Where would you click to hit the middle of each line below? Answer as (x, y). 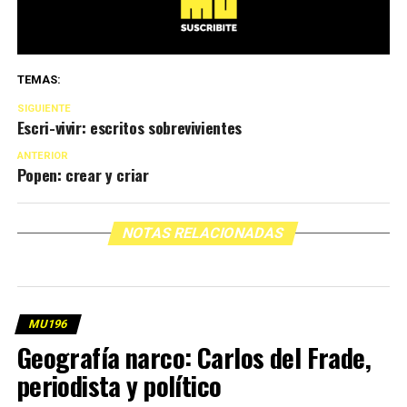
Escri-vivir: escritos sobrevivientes (129, 128)
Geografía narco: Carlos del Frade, (194, 357)
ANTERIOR (42, 156)
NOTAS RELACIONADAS (204, 233)
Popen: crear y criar (83, 175)
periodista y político (119, 386)
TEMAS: (39, 80)
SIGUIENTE (44, 109)
